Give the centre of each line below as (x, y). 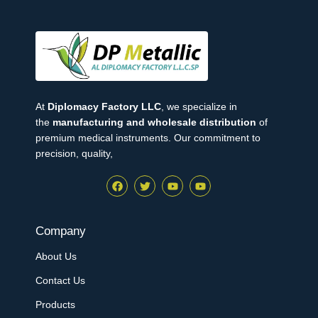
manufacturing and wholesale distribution (154, 122)
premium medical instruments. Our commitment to (148, 138)
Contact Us (60, 281)
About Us (56, 257)
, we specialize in (199, 107)
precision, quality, (74, 154)
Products (55, 305)
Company (61, 231)
